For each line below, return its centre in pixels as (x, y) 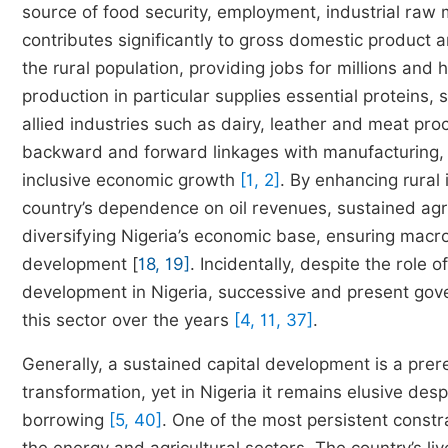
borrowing (65, 420)
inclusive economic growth (131, 180)
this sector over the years (128, 320)
